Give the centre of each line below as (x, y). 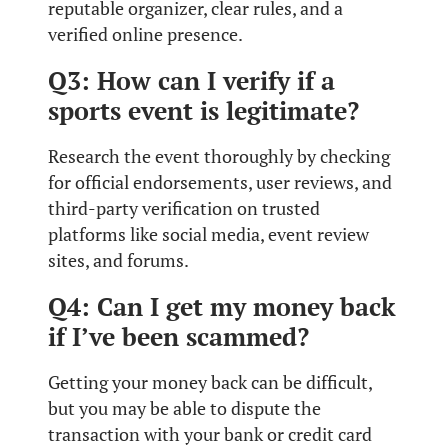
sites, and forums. (118, 260)
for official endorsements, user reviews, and (220, 182)
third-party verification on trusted (184, 208)
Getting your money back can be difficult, (210, 382)
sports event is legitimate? (203, 110)
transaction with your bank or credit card (210, 434)
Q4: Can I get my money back (222, 306)
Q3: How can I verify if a (191, 80)
